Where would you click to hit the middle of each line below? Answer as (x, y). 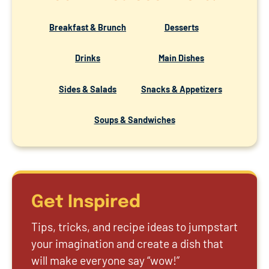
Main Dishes (181, 58)
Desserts (181, 27)
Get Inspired (86, 203)
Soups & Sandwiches (134, 119)
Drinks (88, 58)
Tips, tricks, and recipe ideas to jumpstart (134, 226)
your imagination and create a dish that (127, 243)
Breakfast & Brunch (88, 27)
